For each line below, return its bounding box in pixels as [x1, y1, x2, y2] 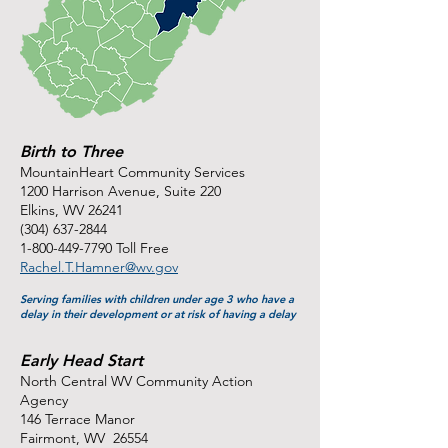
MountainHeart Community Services [20, 163, 245, 181]
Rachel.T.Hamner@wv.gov [20, 258, 178, 276]
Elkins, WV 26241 [20, 201, 123, 219]
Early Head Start [20, 351, 143, 370]
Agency [20, 391, 72, 409]
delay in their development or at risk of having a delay [20, 307, 296, 321]
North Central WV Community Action [20, 372, 253, 390]
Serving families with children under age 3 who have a [20, 292, 294, 306]
